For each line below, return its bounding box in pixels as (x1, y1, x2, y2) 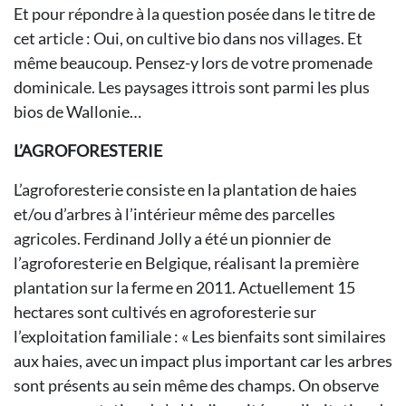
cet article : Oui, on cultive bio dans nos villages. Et (14, 28, 362, 48)
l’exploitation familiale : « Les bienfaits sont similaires (14, 326, 386, 346)
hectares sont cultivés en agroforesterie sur (14, 302, 316, 322)
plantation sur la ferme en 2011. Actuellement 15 (14, 277, 355, 297)
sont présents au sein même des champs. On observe (14, 375, 379, 395)
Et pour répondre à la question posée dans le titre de (14, 4, 375, 24)
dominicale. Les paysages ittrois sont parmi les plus (14, 77, 370, 97)
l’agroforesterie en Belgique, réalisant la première (14, 253, 359, 273)
